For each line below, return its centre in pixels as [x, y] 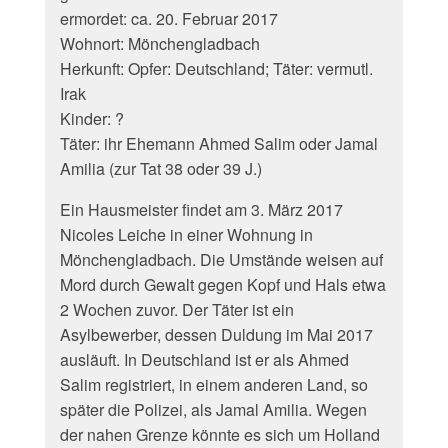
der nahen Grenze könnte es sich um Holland [220, 434]
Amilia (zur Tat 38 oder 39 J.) [161, 168]
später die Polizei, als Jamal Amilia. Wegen [213, 409]
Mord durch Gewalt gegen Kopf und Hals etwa [223, 284]
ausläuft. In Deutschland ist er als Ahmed [204, 359]
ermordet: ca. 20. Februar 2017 [169, 18]
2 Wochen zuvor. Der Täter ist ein [177, 309]
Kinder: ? [92, 118]
